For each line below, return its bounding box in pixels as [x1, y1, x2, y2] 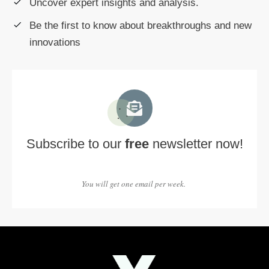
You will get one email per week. [81, 178, 188, 189]
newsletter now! [148, 136, 243, 151]
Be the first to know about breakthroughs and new [29, 19, 252, 31]
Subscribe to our [26, 136, 125, 151]
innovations [29, 36, 80, 48]
